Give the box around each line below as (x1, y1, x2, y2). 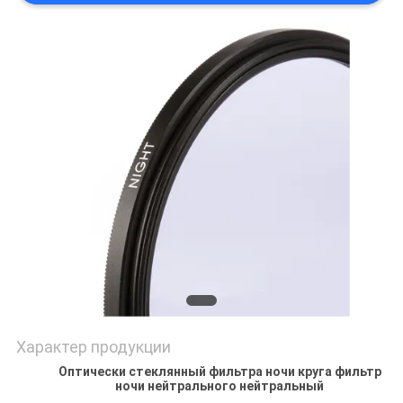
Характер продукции (15, 337, 171, 357)
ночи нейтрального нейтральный (115, 379, 324, 394)
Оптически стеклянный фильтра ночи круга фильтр (58, 364, 381, 380)
